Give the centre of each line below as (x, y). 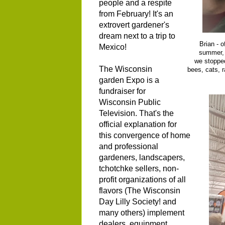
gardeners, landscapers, (142, 157)
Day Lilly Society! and (138, 201)
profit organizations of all (142, 179)
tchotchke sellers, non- (139, 168)
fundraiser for (122, 91)
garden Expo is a (129, 80)
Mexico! (113, 47)
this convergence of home (145, 135)
